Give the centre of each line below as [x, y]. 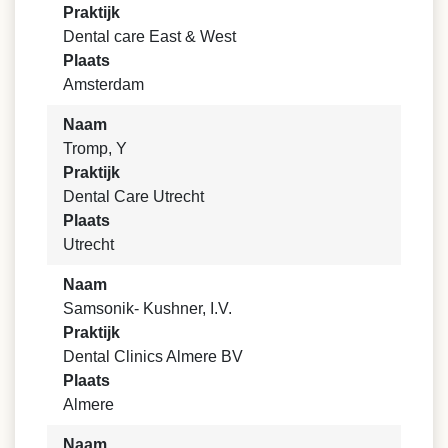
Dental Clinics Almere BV [153, 357]
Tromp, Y [95, 149]
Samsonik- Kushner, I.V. [147, 309]
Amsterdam [103, 85]
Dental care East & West [149, 37]
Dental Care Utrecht [133, 197]
